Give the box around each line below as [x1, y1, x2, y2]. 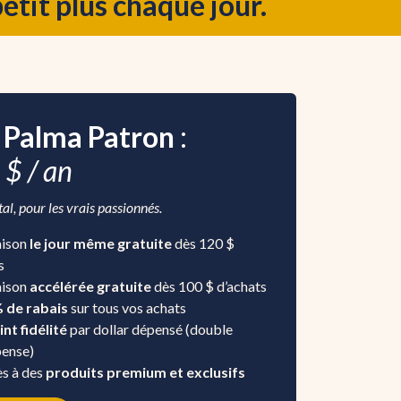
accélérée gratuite [30, 277, 151, 294]
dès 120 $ [172, 235, 235, 252]
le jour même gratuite [30, 235, 172, 252]
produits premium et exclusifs [46, 363, 245, 380]
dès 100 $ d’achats [151, 277, 267, 294]
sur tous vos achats [68, 299, 186, 316]
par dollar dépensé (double [67, 320, 233, 337]
